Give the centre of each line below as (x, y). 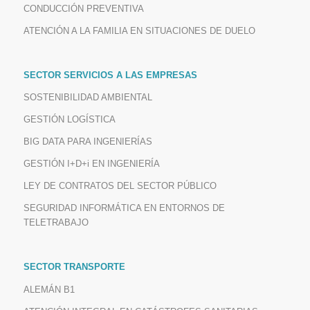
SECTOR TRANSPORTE (74, 267)
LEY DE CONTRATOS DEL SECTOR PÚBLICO (120, 186)
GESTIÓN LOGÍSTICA (69, 120)
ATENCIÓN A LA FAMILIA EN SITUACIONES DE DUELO (139, 31)
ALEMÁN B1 (49, 289)
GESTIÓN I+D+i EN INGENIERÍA (91, 164)
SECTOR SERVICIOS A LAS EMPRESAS (110, 75)
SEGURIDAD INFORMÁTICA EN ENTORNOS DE (124, 208)
